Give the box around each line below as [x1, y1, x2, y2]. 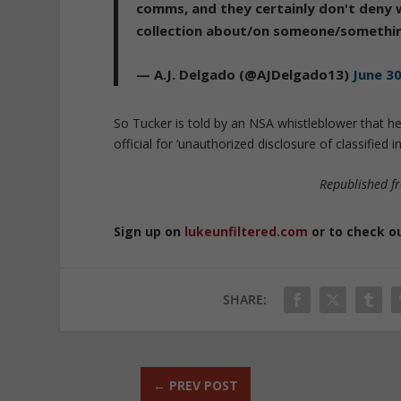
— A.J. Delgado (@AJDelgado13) [136, 64, 354, 83]
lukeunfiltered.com [184, 223, 309, 241]
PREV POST [168, 377, 238, 395]
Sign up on [114, 223, 185, 241]
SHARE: [223, 291, 268, 309]
